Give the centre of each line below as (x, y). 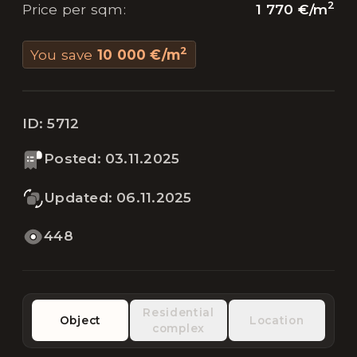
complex (178, 329)
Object (80, 321)
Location (277, 321)
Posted (71, 159)
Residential (178, 313)
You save (61, 54)
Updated (76, 197)
